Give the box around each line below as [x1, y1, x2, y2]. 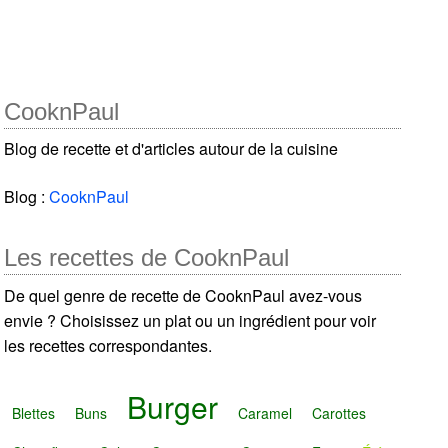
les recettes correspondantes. [4, 333, 213, 357]
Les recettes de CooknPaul [4, 243, 290, 271]
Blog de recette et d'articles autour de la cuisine [4, 136, 339, 160]
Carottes [312, 402, 367, 423]
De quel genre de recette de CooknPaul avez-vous [4, 283, 363, 307]
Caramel [238, 402, 293, 423]
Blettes [12, 402, 56, 423]
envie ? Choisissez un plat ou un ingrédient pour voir [4, 308, 377, 332]
